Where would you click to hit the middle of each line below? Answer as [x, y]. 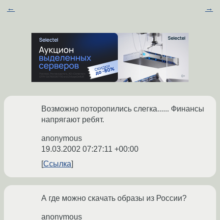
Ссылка [57, 164]
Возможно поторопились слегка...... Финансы [123, 109]
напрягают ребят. [73, 120]
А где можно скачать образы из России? [114, 198]
